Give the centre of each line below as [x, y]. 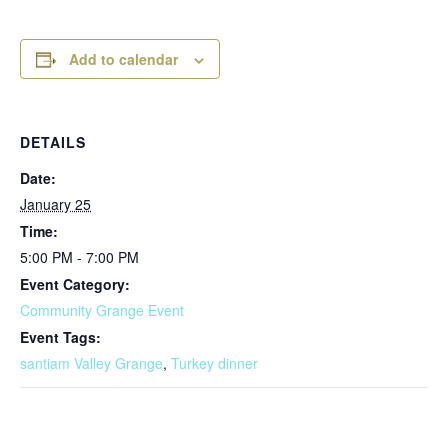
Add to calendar [123, 59]
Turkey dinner [214, 363]
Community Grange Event [102, 310]
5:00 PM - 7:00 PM [79, 257]
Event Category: [75, 284]
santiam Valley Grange [91, 363]
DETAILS [53, 142]
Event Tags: [60, 337]
